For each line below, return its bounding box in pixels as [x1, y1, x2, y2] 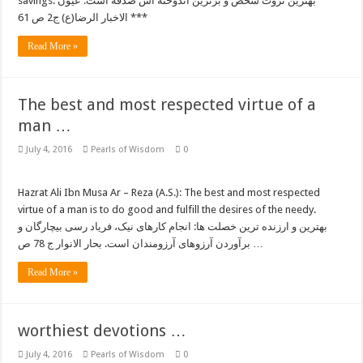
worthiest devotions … [18, 320, 187, 340]
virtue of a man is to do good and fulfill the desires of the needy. [18, 203, 317, 216]
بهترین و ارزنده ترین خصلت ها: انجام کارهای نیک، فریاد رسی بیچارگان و [18, 220, 328, 233]
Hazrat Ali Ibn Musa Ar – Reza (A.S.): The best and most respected [18, 186, 321, 199]
